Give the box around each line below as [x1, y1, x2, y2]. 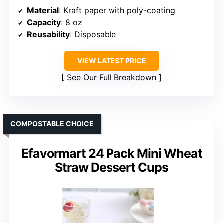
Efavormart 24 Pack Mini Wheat [21, 145, 202, 161]
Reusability [27, 29, 70, 39]
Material [27, 5, 59, 15]
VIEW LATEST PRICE [77, 56, 146, 65]
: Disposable [70, 29, 116, 39]
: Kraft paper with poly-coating [59, 5, 175, 15]
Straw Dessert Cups [55, 159, 168, 175]
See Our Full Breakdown [67, 72, 156, 82]
